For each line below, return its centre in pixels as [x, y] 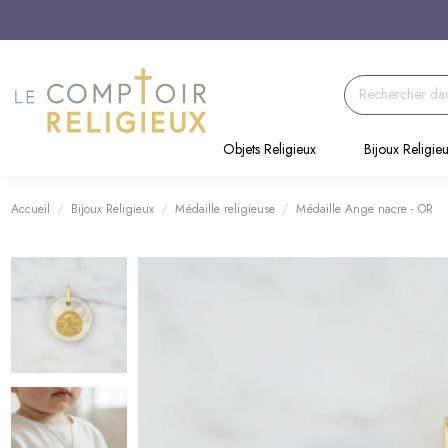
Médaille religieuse [224, 208]
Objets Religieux [269, 149]
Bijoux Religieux [112, 208]
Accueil [30, 208]
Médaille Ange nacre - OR [365, 208]
